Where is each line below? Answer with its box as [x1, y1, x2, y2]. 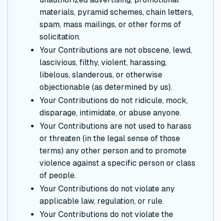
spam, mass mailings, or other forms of [39, 19, 181, 29]
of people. [39, 170, 76, 180]
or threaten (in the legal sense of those [39, 133, 180, 143]
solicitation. [39, 32, 80, 41]
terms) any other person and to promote [39, 146, 186, 155]
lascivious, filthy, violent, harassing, [39, 57, 167, 67]
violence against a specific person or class [39, 158, 195, 168]
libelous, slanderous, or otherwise [39, 70, 162, 79]
